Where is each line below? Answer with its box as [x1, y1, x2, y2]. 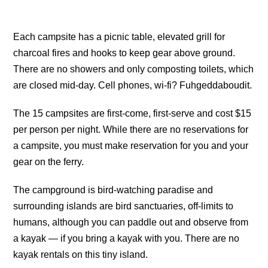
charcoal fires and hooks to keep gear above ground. [13, 47, 236, 58]
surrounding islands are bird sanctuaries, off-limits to [13, 200, 234, 211]
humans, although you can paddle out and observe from [13, 217, 249, 227]
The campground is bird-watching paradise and [13, 184, 214, 195]
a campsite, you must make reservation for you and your [13, 140, 249, 151]
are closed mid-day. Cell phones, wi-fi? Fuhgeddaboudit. [13, 80, 252, 90]
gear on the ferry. [13, 156, 84, 167]
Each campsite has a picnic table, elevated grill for [13, 31, 226, 42]
